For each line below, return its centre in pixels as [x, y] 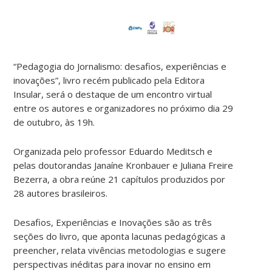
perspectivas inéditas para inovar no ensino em [112, 264]
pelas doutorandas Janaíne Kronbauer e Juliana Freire [124, 165]
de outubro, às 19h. [54, 122]
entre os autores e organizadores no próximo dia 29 [124, 108]
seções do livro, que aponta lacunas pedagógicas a [120, 236]
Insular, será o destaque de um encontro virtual [113, 94]
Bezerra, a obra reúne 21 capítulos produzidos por [120, 179]
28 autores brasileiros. [62, 193]
